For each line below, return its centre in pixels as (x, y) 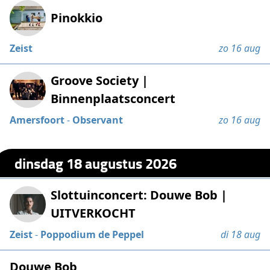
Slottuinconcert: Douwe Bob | (139, 195)
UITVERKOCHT (93, 213)
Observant (98, 120)
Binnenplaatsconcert (113, 99)
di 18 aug (240, 235)
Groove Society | (100, 81)
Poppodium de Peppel (93, 235)
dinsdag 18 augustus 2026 (96, 163)
